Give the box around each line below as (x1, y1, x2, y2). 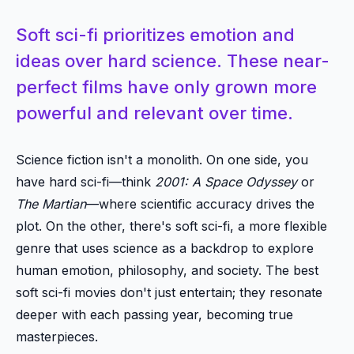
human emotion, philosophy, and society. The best (16, 262, 318, 278)
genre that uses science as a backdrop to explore (16, 239, 314, 256)
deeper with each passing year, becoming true (16, 306, 293, 322)
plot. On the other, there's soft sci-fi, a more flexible (16, 217, 327, 234)
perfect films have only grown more (16, 76, 317, 97)
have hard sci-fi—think (16, 173, 155, 190)
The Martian (16, 195, 86, 212)
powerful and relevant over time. (16, 102, 293, 123)
